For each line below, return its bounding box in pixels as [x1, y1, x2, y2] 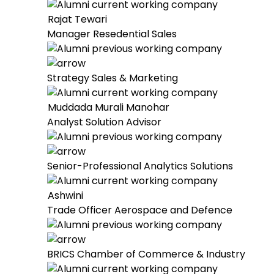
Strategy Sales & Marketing [47, 71, 178, 85]
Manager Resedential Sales [47, 27, 177, 41]
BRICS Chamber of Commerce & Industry [47, 247, 245, 261]
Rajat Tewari [48, 12, 107, 26]
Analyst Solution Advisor [47, 115, 161, 129]
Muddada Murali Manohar [48, 100, 169, 114]
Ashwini [48, 188, 83, 202]
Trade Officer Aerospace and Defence [47, 203, 232, 217]
